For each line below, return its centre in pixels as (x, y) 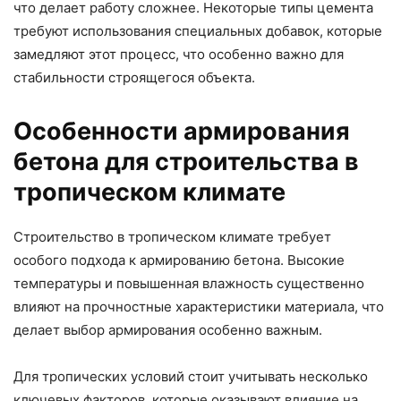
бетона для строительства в (186, 162)
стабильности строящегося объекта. (134, 78)
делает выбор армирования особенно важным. (168, 330)
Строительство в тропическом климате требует (172, 237)
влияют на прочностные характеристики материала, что (199, 307)
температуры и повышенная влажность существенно (189, 284)
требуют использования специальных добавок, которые (198, 31)
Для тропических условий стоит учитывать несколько (191, 377)
